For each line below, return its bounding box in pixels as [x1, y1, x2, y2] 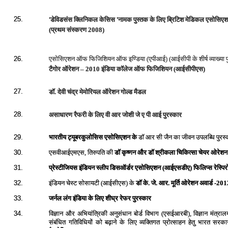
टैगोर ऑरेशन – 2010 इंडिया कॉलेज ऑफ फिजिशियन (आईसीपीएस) [49, 65, 206, 73]
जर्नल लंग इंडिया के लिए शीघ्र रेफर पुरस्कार [49, 194, 152, 202]
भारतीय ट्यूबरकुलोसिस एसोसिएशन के [49, 133, 139, 141]
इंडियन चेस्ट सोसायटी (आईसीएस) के [49, 179, 136, 187]
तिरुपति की [88, 149, 115, 156]
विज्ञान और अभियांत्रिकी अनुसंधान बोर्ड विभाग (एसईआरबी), [49, 210, 191, 217]
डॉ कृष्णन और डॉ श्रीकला [115, 149, 176, 156]
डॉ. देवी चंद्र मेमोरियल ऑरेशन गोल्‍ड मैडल [49, 88, 147, 96]
